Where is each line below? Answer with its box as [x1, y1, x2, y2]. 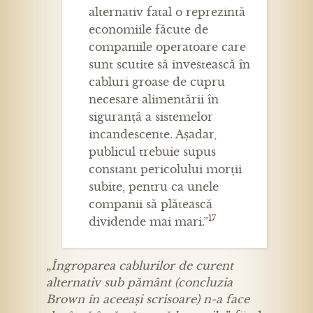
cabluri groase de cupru [89, 75, 225, 89]
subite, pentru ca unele [89, 180, 219, 194]
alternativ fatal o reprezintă [89, 5, 245, 20]
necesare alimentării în [89, 92, 219, 107]
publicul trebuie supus [89, 145, 216, 159]
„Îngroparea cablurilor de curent [46, 259, 233, 273]
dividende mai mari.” [89, 214, 208, 229]
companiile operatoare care [89, 40, 246, 54]
